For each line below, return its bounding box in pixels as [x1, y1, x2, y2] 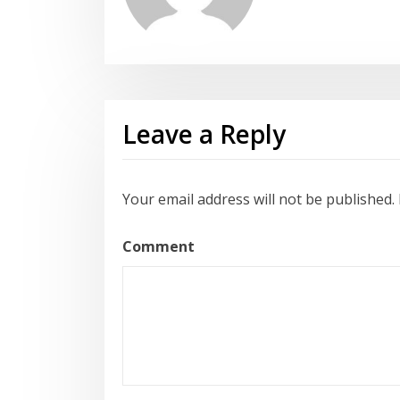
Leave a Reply [122, 117, 286, 152]
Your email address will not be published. [122, 189, 395, 210]
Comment [122, 237, 195, 257]
